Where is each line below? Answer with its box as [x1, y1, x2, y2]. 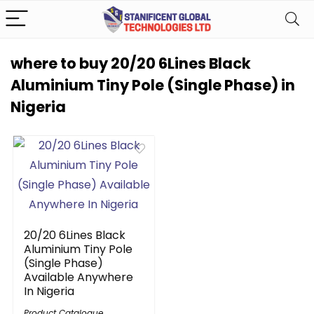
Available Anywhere [24, 269, 134, 285]
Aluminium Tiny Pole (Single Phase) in [11, 75, 295, 95]
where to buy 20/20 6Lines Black [11, 53, 251, 74]
